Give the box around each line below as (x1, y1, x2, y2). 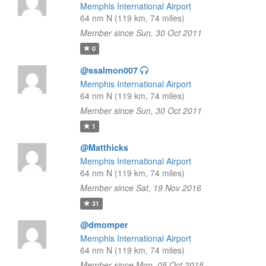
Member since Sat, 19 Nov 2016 (80, 182, 201, 194)
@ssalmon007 (80, 64, 138, 76)
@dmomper (80, 218, 128, 230)
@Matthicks (80, 141, 128, 153)
